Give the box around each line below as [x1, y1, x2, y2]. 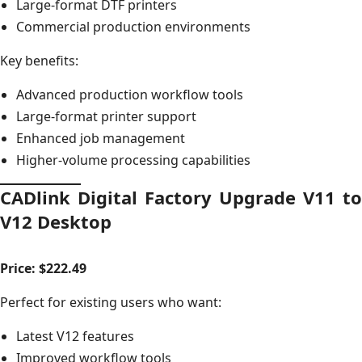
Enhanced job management [16, 128, 185, 147]
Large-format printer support [16, 107, 196, 125]
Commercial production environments [16, 17, 250, 36]
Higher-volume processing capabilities [16, 150, 250, 169]
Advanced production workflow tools [16, 85, 243, 103]
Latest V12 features [16, 326, 134, 345]
